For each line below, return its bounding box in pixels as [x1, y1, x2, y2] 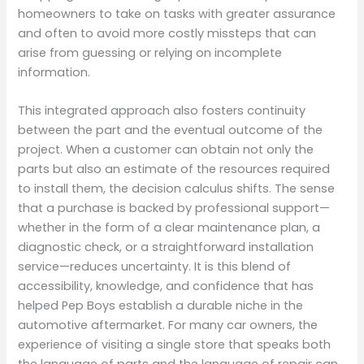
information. [18, 63, 91, 80]
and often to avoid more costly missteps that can [18, 24, 317, 41]
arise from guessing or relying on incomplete [18, 44, 283, 61]
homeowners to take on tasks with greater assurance [18, 5, 336, 22]
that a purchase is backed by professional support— [18, 199, 331, 216]
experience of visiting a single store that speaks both [18, 336, 331, 353]
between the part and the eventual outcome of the [18, 121, 323, 138]
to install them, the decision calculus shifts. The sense [18, 180, 336, 197]
